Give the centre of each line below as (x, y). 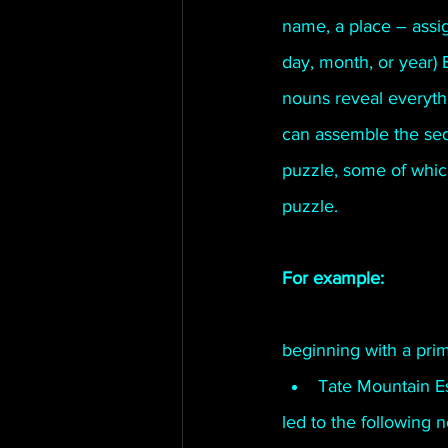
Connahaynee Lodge (288, 46)
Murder (418, 46)
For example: (333, 278)
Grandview (256, 126)
